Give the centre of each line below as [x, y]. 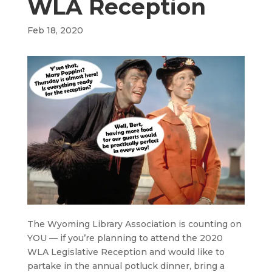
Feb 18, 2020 [55, 31]
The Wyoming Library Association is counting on [134, 224]
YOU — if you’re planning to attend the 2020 [125, 238]
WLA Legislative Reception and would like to [126, 252]
